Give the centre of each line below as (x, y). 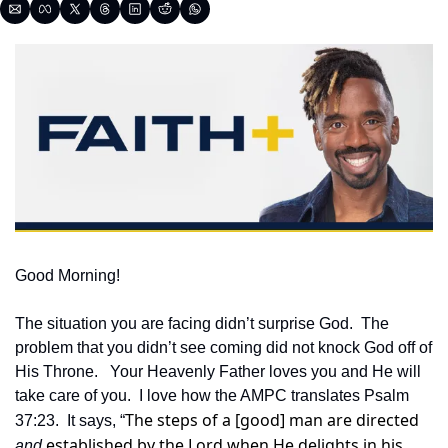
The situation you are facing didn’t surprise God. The (202, 324)
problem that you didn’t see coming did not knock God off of (223, 348)
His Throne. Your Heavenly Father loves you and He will (218, 372)
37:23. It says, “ (70, 421)
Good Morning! (67, 276)
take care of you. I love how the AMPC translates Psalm (212, 396)
